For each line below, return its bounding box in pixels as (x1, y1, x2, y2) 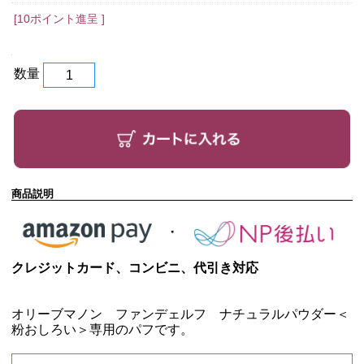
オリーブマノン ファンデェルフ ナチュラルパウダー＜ (11, 307, 349, 322)
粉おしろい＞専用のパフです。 (11, 323, 193, 337)
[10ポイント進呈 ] (14, 12, 105, 26)
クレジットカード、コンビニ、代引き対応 (11, 261, 258, 275)
